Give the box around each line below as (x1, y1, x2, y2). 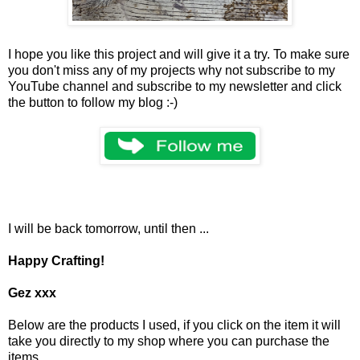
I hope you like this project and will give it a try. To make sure (8, 47, 350, 61)
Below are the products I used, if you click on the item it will (8, 317, 341, 332)
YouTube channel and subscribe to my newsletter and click (8, 79, 342, 93)
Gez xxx (8, 285, 56, 300)
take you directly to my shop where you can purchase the (8, 333, 329, 348)
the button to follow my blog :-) (8, 95, 181, 109)
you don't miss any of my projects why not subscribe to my (8, 63, 335, 77)
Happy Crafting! (8, 253, 104, 268)
